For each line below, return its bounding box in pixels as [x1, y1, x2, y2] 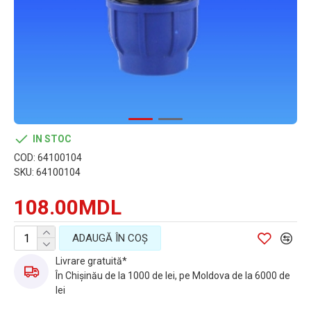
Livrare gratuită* [56, 255, 127, 267]
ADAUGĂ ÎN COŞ [72, 231, 148, 244]
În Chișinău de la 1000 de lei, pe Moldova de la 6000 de [56, 270, 290, 281]
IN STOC [33, 133, 72, 144]
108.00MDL [14, 195, 121, 219]
